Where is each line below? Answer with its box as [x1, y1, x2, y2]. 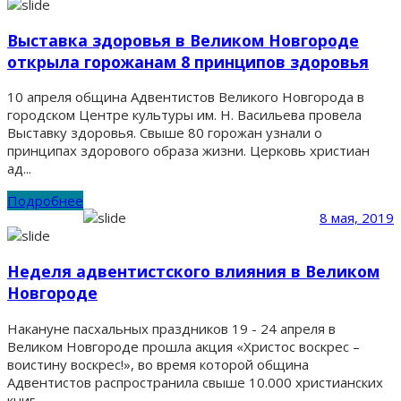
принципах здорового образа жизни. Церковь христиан [7, 141, 370, 160]
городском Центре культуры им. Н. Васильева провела [7, 106, 362, 124]
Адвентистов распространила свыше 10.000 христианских [7, 372, 383, 391]
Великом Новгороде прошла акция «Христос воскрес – [7, 337, 360, 355]
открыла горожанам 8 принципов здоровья [7, 50, 369, 73]
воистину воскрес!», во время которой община [7, 354, 309, 373]
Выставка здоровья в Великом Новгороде [7, 29, 359, 51]
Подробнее [7, 192, 83, 210]
